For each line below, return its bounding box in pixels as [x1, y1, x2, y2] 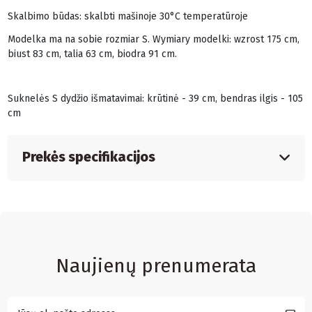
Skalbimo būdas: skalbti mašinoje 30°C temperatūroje [7, 10, 248, 23]
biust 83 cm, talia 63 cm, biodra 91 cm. [7, 47, 177, 60]
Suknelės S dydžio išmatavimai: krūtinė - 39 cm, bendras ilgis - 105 [7, 93, 303, 105]
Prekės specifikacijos [22, 149, 155, 166]
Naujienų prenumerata [56, 253, 256, 277]
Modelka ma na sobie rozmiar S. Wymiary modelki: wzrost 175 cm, [7, 33, 299, 45]
